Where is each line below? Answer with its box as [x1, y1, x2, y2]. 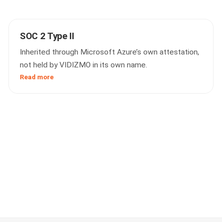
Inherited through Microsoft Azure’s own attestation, [20, 48, 200, 56]
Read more [20, 73, 54, 81]
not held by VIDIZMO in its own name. [20, 60, 148, 69]
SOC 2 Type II [20, 31, 74, 42]
